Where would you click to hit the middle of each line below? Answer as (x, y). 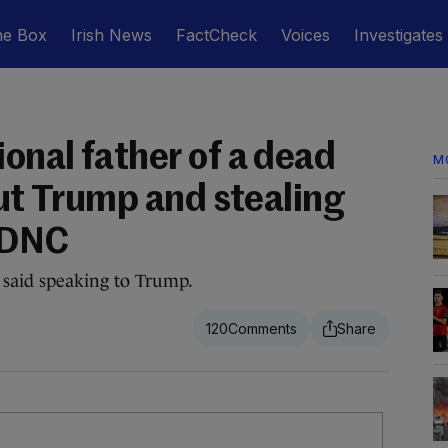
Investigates (398, 35)
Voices (305, 35)
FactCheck (216, 35)
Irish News (111, 35)
